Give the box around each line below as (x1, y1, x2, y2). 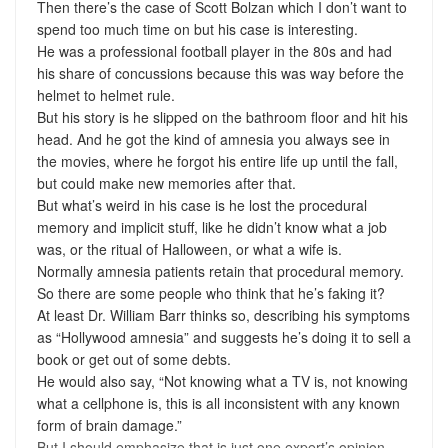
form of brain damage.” (36, 414, 182, 435)
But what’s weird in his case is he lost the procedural (36, 194, 367, 215)
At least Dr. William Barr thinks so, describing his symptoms (36, 304, 410, 325)
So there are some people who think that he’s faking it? (36, 282, 385, 303)
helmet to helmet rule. (36, 84, 175, 105)
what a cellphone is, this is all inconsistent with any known (36, 392, 400, 413)
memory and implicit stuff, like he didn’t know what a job (36, 216, 387, 237)
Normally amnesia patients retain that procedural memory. (36, 260, 404, 281)
